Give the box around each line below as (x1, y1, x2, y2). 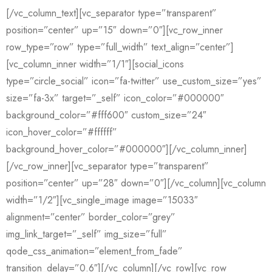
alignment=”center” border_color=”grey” (6, 210, 175, 224)
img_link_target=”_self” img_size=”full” (6, 227, 167, 241)
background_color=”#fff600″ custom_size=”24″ (6, 108, 206, 122)
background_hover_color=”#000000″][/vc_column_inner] (6, 142, 247, 156)
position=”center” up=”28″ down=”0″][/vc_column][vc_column (6, 176, 266, 190)
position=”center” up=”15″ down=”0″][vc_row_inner (6, 23, 223, 37)
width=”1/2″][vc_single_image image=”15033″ (6, 193, 198, 207)
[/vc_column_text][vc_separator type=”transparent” (6, 6, 217, 20)
